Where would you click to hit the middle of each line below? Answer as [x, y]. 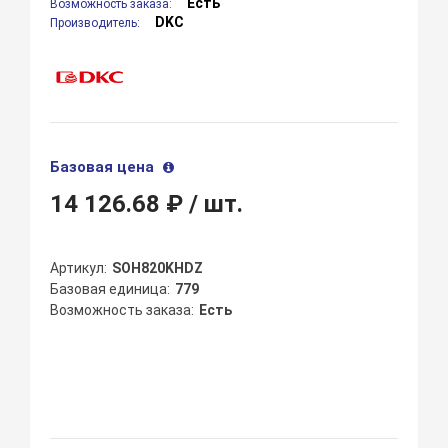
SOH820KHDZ [158, 268]
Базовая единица [109, 289]
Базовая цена [104, 167]
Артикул [77, 268]
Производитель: [97, 23]
